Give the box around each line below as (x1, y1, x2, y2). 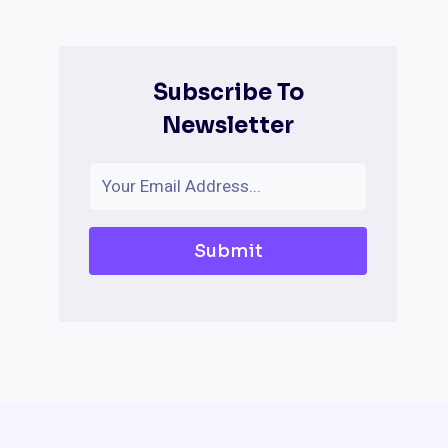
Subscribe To (152, 79, 304, 106)
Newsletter (162, 112, 295, 139)
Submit (193, 240, 263, 262)
